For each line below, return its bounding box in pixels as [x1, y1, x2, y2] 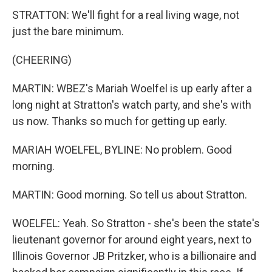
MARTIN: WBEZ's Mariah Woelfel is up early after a [12, 82, 252, 95]
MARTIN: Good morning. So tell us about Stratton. [12, 188, 247, 201]
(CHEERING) [12, 53, 72, 66]
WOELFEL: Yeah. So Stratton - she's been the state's [12, 217, 260, 229]
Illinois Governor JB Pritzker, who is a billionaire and [12, 250, 256, 262]
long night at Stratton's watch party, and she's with [12, 98, 251, 111]
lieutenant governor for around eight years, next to [12, 233, 251, 246]
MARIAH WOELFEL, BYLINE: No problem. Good [12, 143, 232, 156]
